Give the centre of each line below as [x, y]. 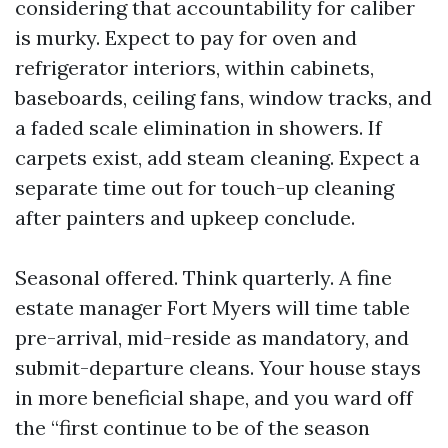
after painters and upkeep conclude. [185, 217]
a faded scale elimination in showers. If [198, 127]
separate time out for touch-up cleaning [204, 187]
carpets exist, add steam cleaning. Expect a [217, 157]
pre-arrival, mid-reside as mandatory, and [212, 337]
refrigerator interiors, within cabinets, [194, 67]
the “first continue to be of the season [192, 427]
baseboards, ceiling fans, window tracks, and [223, 97]
